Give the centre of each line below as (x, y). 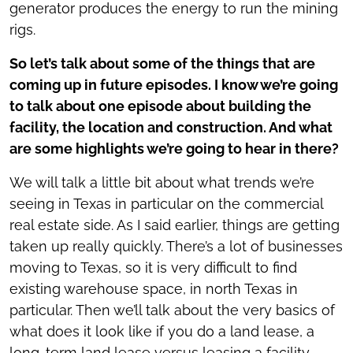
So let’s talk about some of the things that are (162, 63)
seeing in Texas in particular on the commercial (166, 204)
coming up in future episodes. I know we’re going (174, 85)
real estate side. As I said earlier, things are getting (175, 225)
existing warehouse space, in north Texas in (154, 289)
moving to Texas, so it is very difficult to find (153, 268)
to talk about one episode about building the (160, 106)
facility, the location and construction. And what (171, 127)
